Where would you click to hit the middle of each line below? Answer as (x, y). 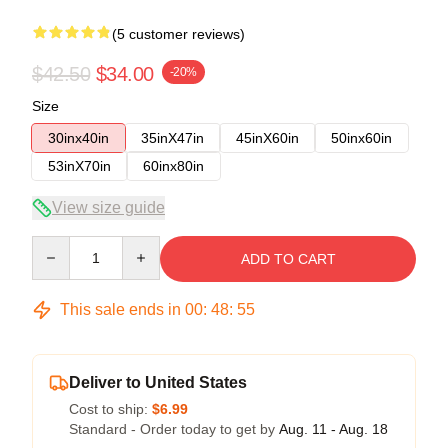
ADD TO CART (288, 258)
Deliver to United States (158, 382)
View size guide (108, 207)
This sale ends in (120, 309)
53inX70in (79, 165)
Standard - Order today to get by (174, 428)
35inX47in (172, 137)
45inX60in (267, 137)
